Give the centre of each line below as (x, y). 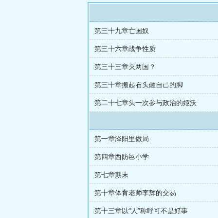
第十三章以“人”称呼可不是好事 (141, 210)
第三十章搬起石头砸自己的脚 (139, 84)
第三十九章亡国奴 (122, 30)
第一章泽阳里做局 (122, 138)
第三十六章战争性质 (125, 48)
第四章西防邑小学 (122, 156)
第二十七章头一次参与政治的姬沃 (145, 102)
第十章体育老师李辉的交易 (135, 192)
